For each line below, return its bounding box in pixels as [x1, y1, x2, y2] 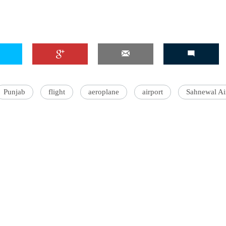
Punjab [4, 88, 25, 96]
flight [48, 88, 65, 96]
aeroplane [88, 88, 119, 96]
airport [142, 88, 163, 96]
